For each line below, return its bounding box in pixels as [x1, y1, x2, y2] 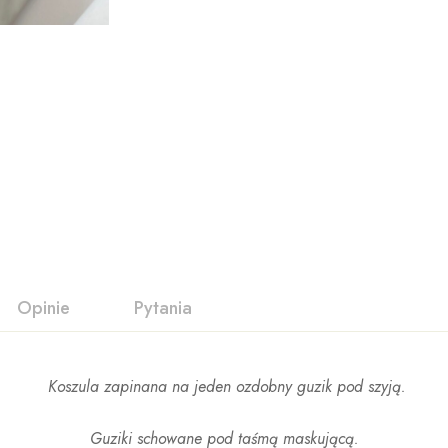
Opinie [17, 295, 70, 322]
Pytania [134, 295, 192, 322]
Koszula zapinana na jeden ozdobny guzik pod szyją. [42, 375, 406, 399]
